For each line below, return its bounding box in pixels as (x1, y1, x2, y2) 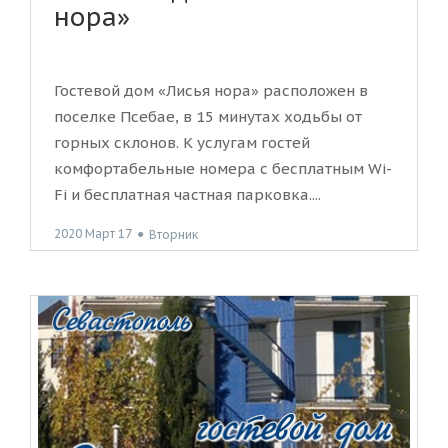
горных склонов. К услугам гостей (54, 133, 310, 153)
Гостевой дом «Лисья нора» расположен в (54, 81, 368, 101)
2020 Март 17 (54, 226, 132, 242)
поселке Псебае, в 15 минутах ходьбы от (54, 107, 362, 127)
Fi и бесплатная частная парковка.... (54, 185, 321, 205)
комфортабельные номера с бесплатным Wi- (54, 159, 392, 179)
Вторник (149, 226, 198, 242)
